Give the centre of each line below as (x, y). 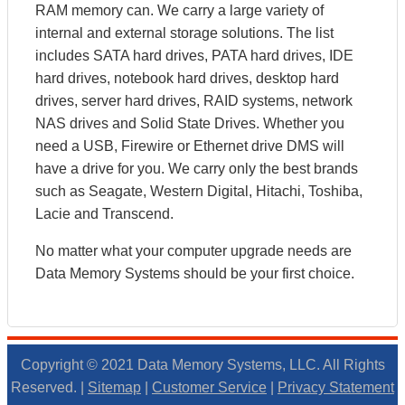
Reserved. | (49, 387)
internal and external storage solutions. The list (184, 33)
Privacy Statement (336, 387)
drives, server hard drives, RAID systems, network (194, 101)
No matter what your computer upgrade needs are (193, 251)
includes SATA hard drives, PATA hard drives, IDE (194, 56)
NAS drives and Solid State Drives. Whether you (190, 123)
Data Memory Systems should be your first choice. (195, 273)
